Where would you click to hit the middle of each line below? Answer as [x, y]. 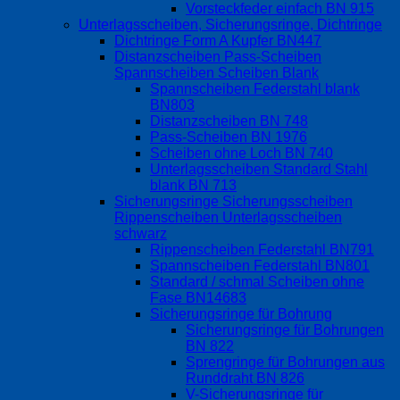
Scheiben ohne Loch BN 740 [242, 153]
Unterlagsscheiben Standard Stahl [259, 169]
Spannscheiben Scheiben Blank [217, 72]
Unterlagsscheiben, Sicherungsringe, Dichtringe [230, 24]
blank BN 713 [193, 185]
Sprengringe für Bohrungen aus [285, 362]
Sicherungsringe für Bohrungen [285, 329]
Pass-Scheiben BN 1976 [229, 137]
